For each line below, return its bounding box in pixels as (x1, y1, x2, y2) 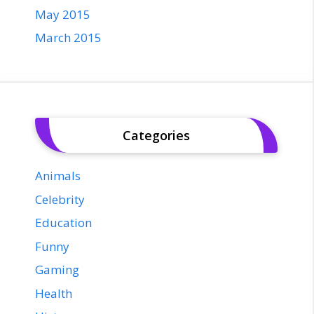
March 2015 (35, 29, 102, 46)
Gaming (35, 261, 79, 278)
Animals (35, 168, 81, 184)
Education (35, 214, 92, 231)
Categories (123, 127, 190, 144)
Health (35, 285, 72, 301)
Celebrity (35, 191, 85, 207)
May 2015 (35, 6, 90, 22)
